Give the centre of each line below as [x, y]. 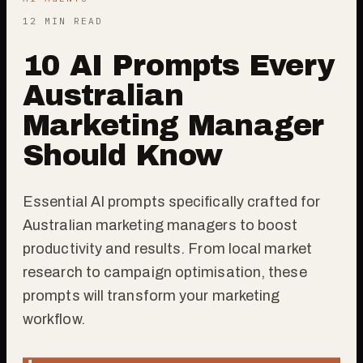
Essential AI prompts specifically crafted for [171, 201]
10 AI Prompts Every [179, 65]
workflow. [54, 319]
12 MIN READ [63, 21]
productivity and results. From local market [167, 248]
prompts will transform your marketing [152, 295]
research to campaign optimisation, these [165, 272]
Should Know [123, 155]
